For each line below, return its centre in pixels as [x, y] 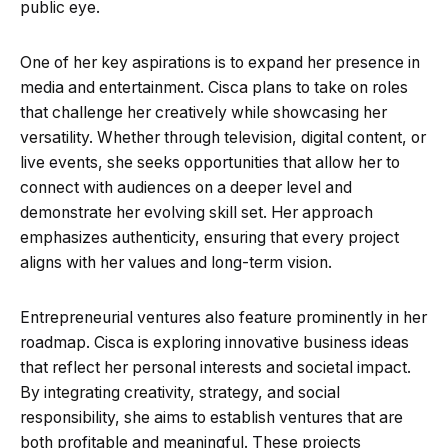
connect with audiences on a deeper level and [186, 187]
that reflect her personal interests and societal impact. [215, 367]
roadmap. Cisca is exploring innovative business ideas [214, 342]
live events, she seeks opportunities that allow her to [210, 162]
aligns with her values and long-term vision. [176, 262]
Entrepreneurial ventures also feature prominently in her [223, 317]
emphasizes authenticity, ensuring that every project [209, 237]
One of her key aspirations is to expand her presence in [220, 62]
